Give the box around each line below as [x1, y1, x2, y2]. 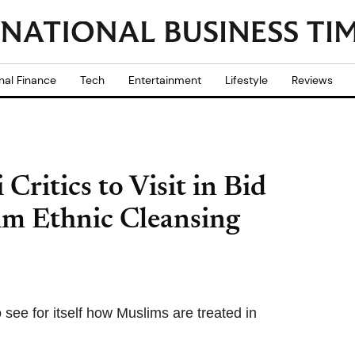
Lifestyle [225, 73, 268, 87]
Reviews [292, 73, 333, 87]
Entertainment [128, 73, 201, 87]
